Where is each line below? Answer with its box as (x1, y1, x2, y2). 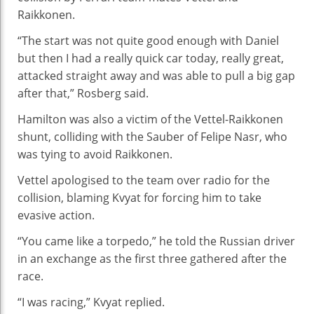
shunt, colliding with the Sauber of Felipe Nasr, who (18, 128, 287, 144)
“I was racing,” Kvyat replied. (18, 294, 165, 310)
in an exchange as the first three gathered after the (18, 250, 287, 266)
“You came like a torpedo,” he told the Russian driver (18, 233, 295, 249)
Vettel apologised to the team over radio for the (18, 172, 270, 188)
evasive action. (18, 207, 95, 223)
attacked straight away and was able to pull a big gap (18, 67, 295, 83)
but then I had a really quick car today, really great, (18, 50, 284, 66)
